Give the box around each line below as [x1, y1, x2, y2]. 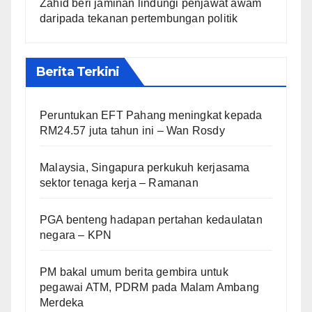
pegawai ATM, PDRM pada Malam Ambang [40, 281, 259, 293]
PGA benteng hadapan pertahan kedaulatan [40, 213, 263, 226]
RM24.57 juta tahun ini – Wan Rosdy [40, 124, 225, 136]
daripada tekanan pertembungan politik [40, 13, 238, 25]
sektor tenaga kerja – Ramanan [40, 176, 198, 189]
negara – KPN [40, 228, 112, 241]
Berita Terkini [36, 63, 120, 79]
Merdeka [40, 296, 84, 309]
